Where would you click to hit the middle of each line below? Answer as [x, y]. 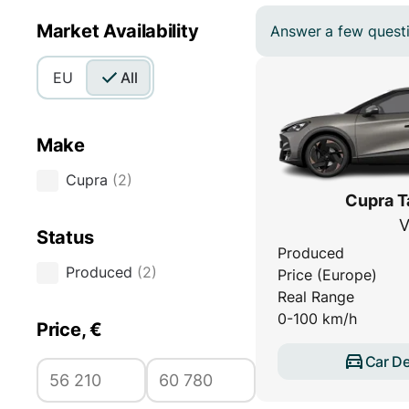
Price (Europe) [327, 275]
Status [65, 238]
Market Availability [118, 31]
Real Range [316, 297]
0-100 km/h [317, 319]
